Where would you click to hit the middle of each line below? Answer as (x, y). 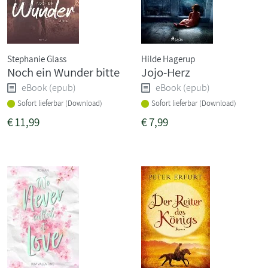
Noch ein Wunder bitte (63, 72)
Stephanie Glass (37, 58)
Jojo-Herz (166, 72)
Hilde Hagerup (168, 58)
